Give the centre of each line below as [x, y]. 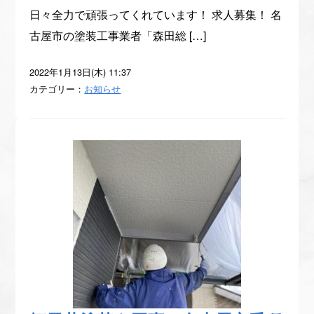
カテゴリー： [57, 89]
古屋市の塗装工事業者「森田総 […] [118, 35]
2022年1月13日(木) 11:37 [81, 72]
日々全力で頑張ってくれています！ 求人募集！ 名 [156, 14]
